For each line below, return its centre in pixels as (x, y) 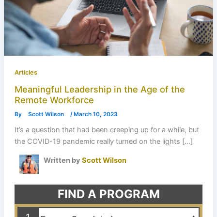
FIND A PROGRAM (108, 194)
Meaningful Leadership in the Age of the (100, 89)
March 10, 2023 (95, 114)
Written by (62, 160)
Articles (26, 72)
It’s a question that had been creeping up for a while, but (107, 130)
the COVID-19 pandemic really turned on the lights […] (103, 142)
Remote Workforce (54, 100)
